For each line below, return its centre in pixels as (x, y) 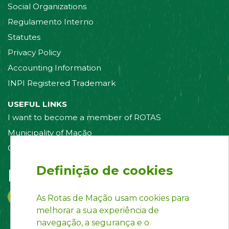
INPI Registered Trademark (62, 83)
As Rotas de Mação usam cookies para (113, 198)
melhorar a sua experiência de (98, 210)
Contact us (29, 148)
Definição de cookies (105, 170)
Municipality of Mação (50, 133)
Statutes (24, 37)
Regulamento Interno (51, 22)
